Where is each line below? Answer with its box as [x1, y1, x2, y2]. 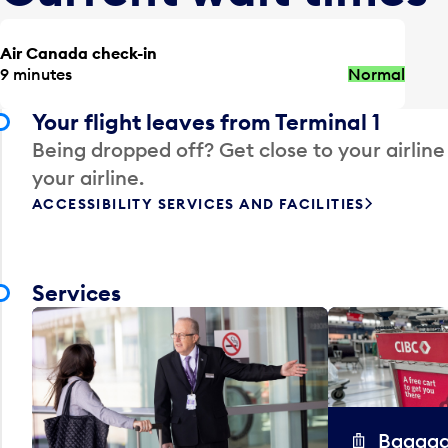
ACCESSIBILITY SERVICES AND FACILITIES [32, 194, 365, 213]
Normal [348, 63, 406, 84]
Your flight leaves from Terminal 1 [32, 107, 380, 136]
